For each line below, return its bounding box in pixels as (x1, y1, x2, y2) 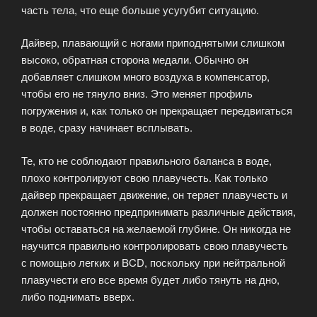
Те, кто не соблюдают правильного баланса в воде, (21, 152, 272, 168)
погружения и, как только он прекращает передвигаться (21, 103, 292, 118)
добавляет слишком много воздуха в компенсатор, (21, 69, 270, 84)
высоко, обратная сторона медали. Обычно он (21, 52, 248, 67)
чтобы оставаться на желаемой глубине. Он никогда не (21, 220, 291, 236)
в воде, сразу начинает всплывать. (21, 120, 192, 135)
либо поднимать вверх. (21, 288, 134, 304)
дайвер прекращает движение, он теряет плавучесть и (21, 186, 287, 202)
